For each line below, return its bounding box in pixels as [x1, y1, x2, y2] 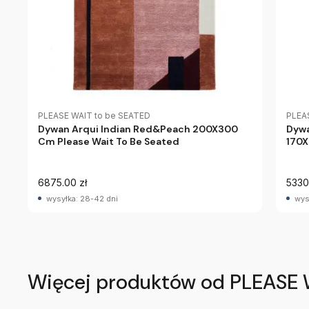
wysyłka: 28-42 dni [46, 194, 118, 203]
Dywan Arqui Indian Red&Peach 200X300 [38, 123, 238, 135]
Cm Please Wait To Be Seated [38, 135, 179, 148]
